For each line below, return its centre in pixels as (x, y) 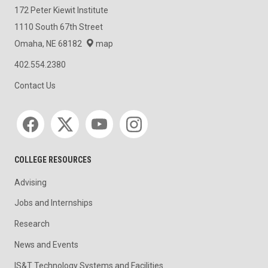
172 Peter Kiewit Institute (61, 10)
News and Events (46, 245)
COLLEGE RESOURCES (53, 159)
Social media (39, 113)
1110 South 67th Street (59, 27)
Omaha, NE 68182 (50, 43)
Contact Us (35, 86)
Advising (31, 182)
